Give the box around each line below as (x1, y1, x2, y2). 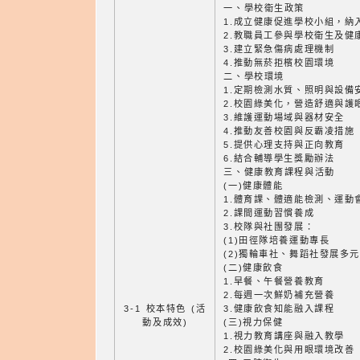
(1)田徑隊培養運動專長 (223, 235, 330, 245)
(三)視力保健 (223, 317, 284, 327)
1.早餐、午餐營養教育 (223, 276, 325, 286)
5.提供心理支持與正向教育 (223, 140, 345, 149)
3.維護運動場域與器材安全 (223, 112, 345, 122)
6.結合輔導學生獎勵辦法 (223, 153, 335, 163)
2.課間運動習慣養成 (223, 208, 315, 218)
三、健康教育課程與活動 (223, 167, 335, 177)
